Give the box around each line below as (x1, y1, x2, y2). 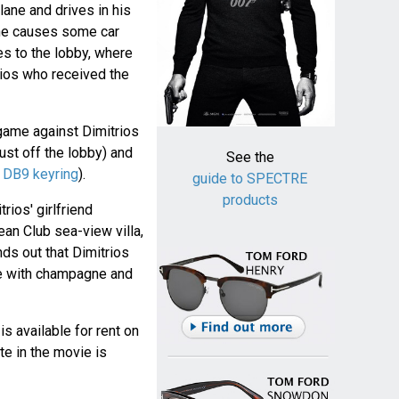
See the (225, 149, 274, 167)
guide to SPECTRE (192, 170, 308, 188)
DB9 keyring (2, 166, 78, 183)
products (222, 191, 278, 209)
